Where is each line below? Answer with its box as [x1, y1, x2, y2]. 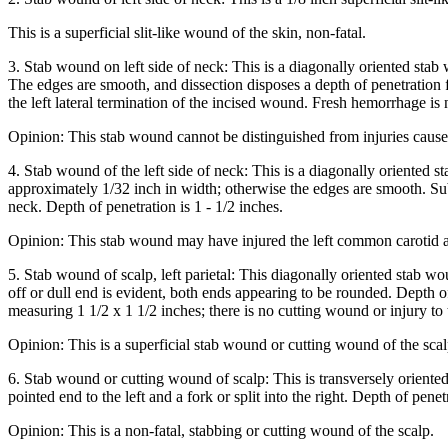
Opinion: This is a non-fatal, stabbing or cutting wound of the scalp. [8, 422, 434, 440]
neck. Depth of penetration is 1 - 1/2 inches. [8, 198, 283, 216]
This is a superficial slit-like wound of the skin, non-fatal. [8, 24, 366, 42]
